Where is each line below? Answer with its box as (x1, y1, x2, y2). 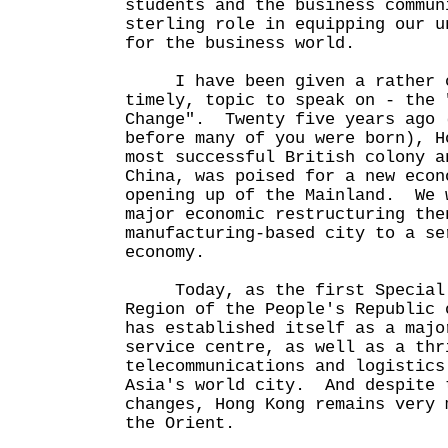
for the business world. (125, 34, 355, 53)
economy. (125, 243, 205, 262)
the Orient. (125, 414, 255, 433)
